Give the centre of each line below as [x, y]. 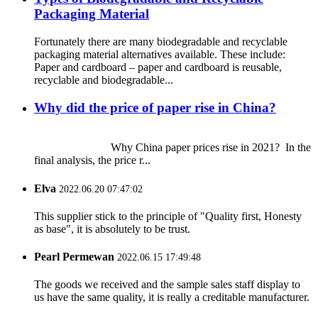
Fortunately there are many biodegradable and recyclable [161, 41]
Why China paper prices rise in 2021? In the [172, 148]
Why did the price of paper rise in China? [155, 107]
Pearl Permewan [74, 257]
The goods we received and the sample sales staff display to [167, 285]
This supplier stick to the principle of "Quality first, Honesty [168, 216]
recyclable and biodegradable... [104, 79]
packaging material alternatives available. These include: [160, 54]
